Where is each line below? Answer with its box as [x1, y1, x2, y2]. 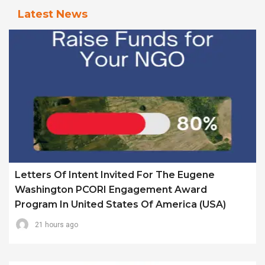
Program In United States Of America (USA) [15, 199, 226, 211]
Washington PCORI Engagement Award [15, 184, 207, 196]
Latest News [18, 8, 88, 21]
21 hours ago [35, 221, 78, 230]
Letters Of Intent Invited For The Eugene [15, 169, 215, 181]
